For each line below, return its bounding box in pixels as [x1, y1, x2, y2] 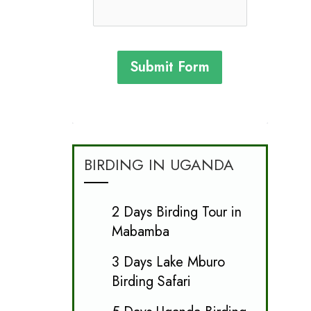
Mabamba [111, 221, 169, 242]
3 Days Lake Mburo [111, 251, 225, 272]
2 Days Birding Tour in [111, 201, 242, 222]
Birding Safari [111, 271, 191, 292]
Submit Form [130, 56, 210, 77]
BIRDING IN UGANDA [83, 153, 234, 176]
